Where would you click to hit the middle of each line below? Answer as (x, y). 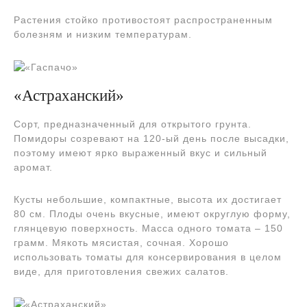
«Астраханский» (69, 95)
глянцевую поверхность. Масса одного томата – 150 (148, 228)
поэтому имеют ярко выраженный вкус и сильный (140, 152)
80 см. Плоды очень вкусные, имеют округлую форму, (152, 213)
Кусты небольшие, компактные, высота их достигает (148, 199)
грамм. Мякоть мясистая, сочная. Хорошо (121, 242)
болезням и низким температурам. (103, 35)
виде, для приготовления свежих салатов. (121, 271)
